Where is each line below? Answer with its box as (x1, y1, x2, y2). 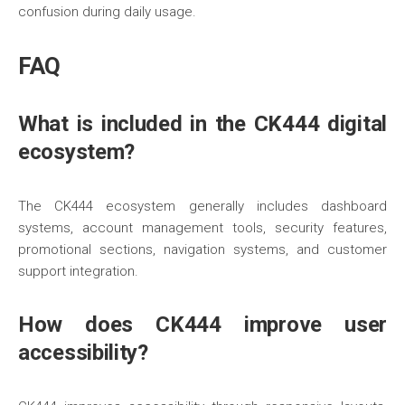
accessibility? (18, 340, 148, 365)
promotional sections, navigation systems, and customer (18, 241, 387, 258)
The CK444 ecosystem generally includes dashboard (18, 198, 387, 214)
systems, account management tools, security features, (18, 220, 387, 236)
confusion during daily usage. (18, 4, 196, 20)
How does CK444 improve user (18, 312, 387, 337)
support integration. (18, 263, 138, 279)
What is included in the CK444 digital (18, 111, 387, 137)
